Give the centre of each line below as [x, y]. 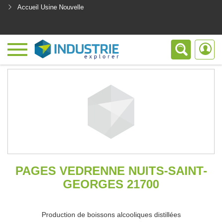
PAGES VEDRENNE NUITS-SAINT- [111, 171]
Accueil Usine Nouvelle [51, 7]
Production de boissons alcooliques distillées [111, 215]
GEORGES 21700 [111, 184]
